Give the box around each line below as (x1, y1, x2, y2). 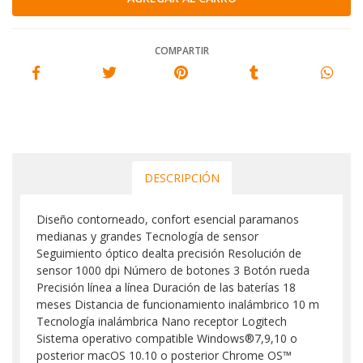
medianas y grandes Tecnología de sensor (36, 228, 258, 244)
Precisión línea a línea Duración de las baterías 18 (36, 279, 296, 295)
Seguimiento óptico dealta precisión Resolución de (36, 245, 301, 261)
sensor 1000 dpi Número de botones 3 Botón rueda (36, 262, 310, 278)
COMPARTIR (154, 43, 209, 58)
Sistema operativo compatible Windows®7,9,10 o (36, 330, 297, 346)
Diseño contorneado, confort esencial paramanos (36, 211, 299, 227)
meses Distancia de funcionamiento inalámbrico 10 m (36, 296, 319, 312)
